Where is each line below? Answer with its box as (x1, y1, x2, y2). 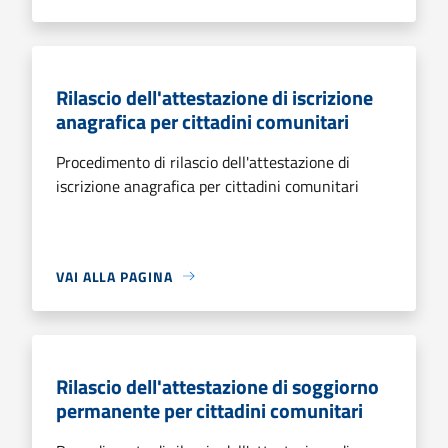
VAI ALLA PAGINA (56, 265, 173, 287)
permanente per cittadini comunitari (56, 394, 363, 426)
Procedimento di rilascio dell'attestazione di (56, 149, 350, 174)
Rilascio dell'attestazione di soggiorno (56, 370, 379, 402)
